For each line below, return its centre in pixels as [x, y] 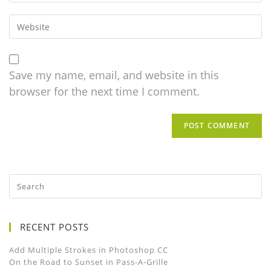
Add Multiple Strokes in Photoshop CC [89, 250]
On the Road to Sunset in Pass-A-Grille [89, 262]
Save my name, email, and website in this [114, 75]
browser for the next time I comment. [104, 91]
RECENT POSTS [54, 227]
